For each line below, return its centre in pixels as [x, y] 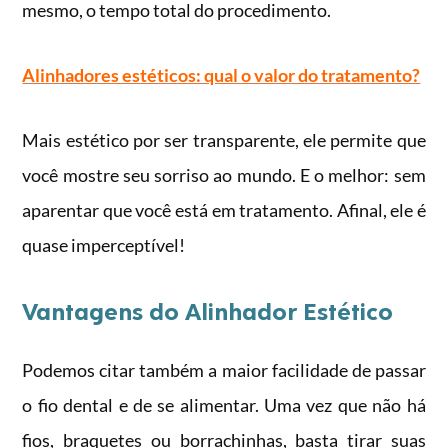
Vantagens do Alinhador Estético [208, 310]
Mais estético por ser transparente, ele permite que [224, 140]
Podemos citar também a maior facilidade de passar [224, 370]
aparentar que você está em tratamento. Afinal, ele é [224, 210]
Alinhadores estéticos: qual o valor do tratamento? [221, 75]
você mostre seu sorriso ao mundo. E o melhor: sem [224, 175]
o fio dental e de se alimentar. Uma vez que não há [224, 405]
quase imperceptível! [105, 245]
